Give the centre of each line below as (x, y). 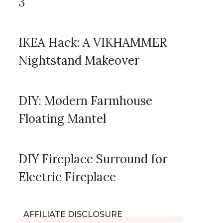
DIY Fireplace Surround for (93, 159)
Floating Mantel (62, 119)
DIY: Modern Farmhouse (85, 101)
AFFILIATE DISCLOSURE (73, 215)
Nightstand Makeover (79, 61)
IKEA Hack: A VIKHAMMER (93, 43)
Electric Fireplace (67, 177)
